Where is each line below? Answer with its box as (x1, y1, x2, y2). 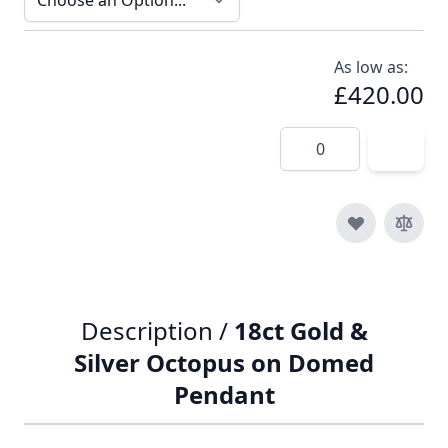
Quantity (279, 126, 345, 149)
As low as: (334, 55, 408, 78)
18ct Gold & (233, 313, 368, 347)
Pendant (173, 377, 275, 411)
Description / (80, 313, 234, 347)
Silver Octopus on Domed (74, 345, 374, 379)
